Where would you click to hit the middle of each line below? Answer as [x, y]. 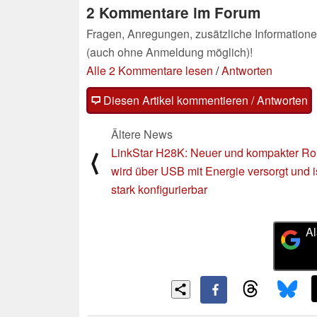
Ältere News [142, 134]
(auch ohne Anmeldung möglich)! [169, 52]
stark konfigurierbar [159, 189]
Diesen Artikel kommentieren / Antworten [204, 100]
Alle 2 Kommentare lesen [150, 70]
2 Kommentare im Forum [173, 12]
